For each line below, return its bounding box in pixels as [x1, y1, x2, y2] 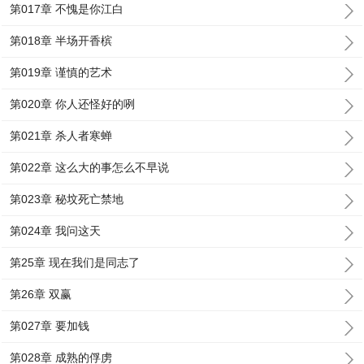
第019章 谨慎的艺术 [10, 66, 113, 79]
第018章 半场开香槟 [10, 34, 113, 47]
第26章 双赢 [10, 288, 72, 301]
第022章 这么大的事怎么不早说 [10, 161, 170, 174]
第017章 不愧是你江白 [10, 2, 124, 15]
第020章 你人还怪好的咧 [10, 97, 136, 110]
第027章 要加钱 [10, 319, 90, 332]
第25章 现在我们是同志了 [10, 256, 141, 269]
